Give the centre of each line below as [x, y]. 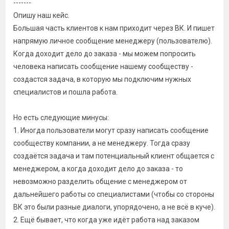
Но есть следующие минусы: [61, 118]
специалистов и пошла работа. [65, 92]
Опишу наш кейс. [41, 15]
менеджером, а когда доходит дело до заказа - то [98, 169]
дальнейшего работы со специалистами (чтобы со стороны [114, 194]
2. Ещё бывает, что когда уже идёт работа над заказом [106, 220]
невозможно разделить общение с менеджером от [100, 181]
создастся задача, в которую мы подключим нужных [102, 79]
